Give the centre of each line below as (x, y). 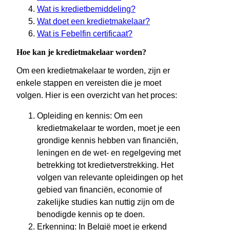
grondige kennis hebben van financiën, (108, 141)
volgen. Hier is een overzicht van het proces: (97, 95)
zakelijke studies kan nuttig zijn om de (106, 202)
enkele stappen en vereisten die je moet (89, 83)
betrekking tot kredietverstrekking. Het (105, 165)
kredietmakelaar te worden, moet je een (109, 128)
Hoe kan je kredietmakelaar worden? (81, 52)
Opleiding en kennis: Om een (90, 116)
